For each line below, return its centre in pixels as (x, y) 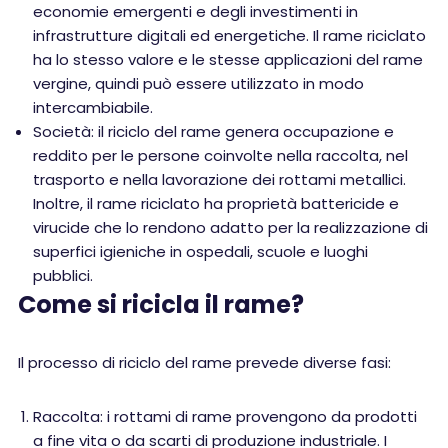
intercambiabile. (93, 107)
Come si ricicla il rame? (161, 304)
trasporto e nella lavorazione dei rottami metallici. (219, 179)
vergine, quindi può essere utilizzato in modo (198, 83)
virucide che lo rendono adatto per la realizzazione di (230, 227)
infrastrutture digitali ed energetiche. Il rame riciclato (229, 35)
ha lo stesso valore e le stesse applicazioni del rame (228, 59)
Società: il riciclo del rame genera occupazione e (213, 131)
